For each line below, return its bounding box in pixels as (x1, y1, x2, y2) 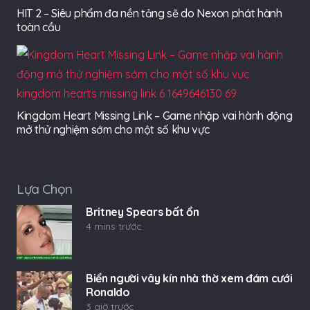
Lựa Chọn (17, 180, 73, 197)
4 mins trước (86, 219, 142, 232)
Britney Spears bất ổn (86, 204, 199, 219)
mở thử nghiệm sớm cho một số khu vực (17, 122, 210, 136)
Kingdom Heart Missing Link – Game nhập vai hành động (17, 108, 293, 122)
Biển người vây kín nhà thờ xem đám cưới (86, 271, 293, 285)
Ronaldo (86, 284, 130, 299)
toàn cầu (17, 19, 61, 34)
